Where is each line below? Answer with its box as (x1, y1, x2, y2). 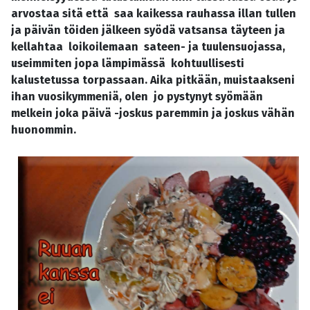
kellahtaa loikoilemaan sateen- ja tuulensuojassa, (11, 40, 285, 54)
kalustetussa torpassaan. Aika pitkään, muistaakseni (11, 73, 295, 87)
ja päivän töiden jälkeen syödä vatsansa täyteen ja (11, 24, 285, 37)
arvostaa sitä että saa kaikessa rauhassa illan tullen (11, 7, 296, 21)
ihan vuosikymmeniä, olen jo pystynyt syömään (11, 90, 263, 104)
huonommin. (11, 123, 84, 137)
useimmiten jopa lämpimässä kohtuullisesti (11, 57, 244, 71)
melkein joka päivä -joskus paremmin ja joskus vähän (11, 107, 295, 120)
